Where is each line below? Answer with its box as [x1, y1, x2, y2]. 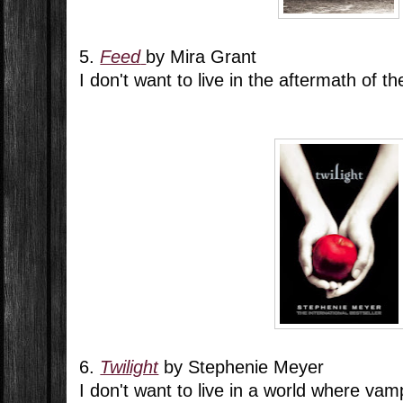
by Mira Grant [146, 47, 257, 67]
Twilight [100, 357, 159, 378]
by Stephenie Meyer [158, 357, 325, 378]
